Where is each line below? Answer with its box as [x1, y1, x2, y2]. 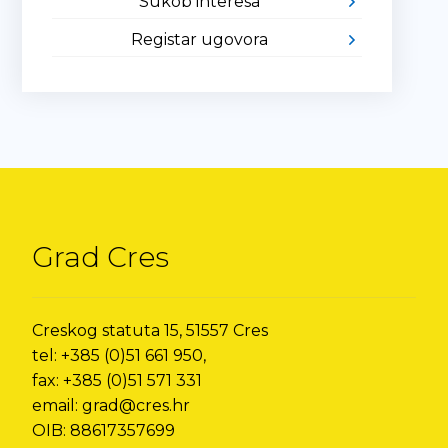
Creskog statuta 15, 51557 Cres [32, 321, 269, 340]
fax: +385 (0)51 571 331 [32, 371, 203, 390]
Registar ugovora [131, 30, 269, 49]
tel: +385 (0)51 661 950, [32, 346, 207, 365]
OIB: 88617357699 [32, 421, 176, 440]
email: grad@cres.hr [32, 396, 191, 415]
